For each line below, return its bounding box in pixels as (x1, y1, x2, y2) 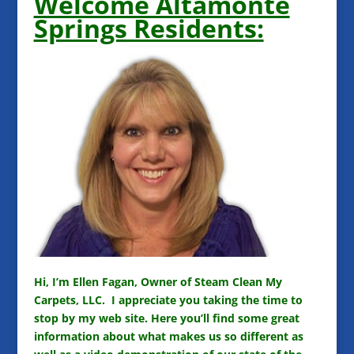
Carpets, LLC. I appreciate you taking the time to (33, 292, 303, 307)
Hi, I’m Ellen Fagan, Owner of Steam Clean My (33, 273, 282, 289)
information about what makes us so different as (33, 328, 303, 344)
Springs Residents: (33, 11, 264, 45)
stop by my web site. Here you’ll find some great (33, 310, 299, 326)
